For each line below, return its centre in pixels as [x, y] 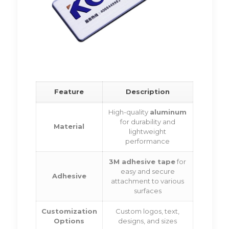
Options [69, 221]
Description [147, 92]
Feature [69, 92]
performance [148, 141]
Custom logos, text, [148, 211]
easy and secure [147, 171]
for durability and [147, 122]
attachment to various [148, 181]
